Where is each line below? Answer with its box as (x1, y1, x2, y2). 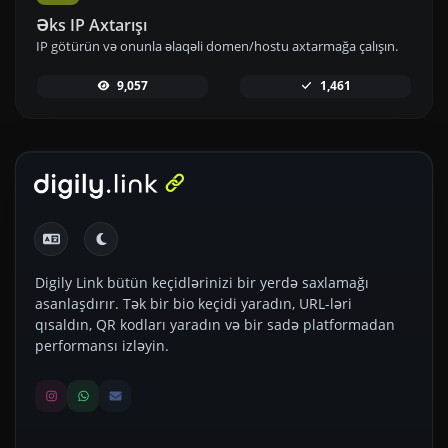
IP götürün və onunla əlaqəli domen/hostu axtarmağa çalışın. (36, 37, 398, 56)
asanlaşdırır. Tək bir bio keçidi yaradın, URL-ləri (35, 294, 353, 314)
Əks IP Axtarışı (36, 14, 147, 37)
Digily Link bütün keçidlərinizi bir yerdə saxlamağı (35, 273, 370, 293)
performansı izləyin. (35, 336, 170, 356)
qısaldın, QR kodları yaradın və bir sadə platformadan (35, 315, 396, 335)
